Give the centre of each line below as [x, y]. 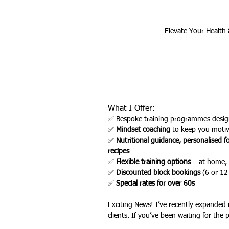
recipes [119, 151]
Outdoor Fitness [144, 35]
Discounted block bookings [158, 173]
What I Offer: [132, 109]
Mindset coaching [143, 130]
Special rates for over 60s [155, 184]
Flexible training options [153, 162]
